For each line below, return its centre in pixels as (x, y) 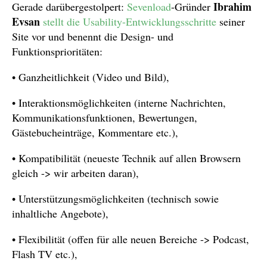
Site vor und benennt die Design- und (93, 36)
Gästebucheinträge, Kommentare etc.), (95, 132)
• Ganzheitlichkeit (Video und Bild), (91, 77)
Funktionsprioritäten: (57, 51)
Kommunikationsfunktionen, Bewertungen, (105, 117)
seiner (231, 21)
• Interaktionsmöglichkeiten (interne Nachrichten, (119, 103)
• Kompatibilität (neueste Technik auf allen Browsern (126, 158)
